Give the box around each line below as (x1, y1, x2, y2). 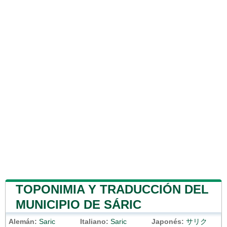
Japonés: (152, 217, 184, 225)
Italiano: (80, 217, 108, 225)
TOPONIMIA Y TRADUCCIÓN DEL (16, 182, 209, 196)
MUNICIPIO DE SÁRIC (16, 197, 141, 211)
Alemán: (9, 217, 37, 225)
